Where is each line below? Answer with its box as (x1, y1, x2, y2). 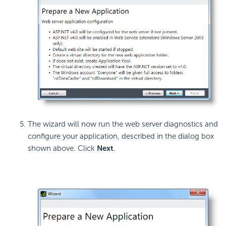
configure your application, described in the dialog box (28, 132, 214, 141)
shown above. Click (28, 144, 97, 153)
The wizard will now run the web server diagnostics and (28, 120, 218, 129)
